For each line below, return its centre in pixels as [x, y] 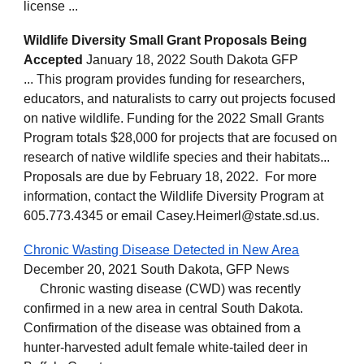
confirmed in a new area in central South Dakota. [164, 308]
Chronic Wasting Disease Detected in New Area [162, 250]
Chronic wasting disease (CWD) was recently [162, 289]
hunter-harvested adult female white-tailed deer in [166, 347]
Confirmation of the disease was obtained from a [162, 328]
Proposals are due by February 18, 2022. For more [171, 177]
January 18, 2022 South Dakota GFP [191, 60]
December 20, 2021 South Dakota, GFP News [157, 269]
